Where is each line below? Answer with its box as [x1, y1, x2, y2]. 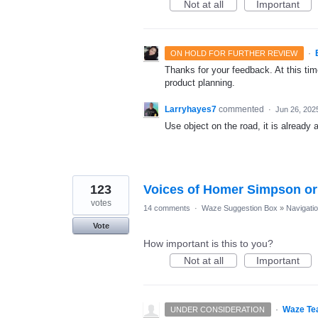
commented [219, 104, 266, 115]
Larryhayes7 [165, 104, 216, 115]
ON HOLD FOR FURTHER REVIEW [170, 49, 298, 57]
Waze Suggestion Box [202, 204, 278, 213]
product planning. [165, 77, 235, 88]
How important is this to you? [143, 238, 273, 250]
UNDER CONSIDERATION [170, 305, 265, 314]
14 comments [143, 204, 190, 213]
